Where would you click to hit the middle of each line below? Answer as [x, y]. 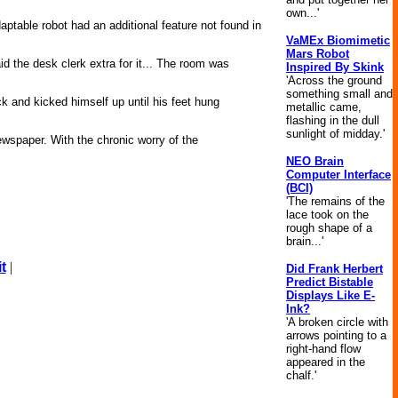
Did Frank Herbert [334, 269]
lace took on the [327, 215]
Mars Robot [318, 54]
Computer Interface [338, 175]
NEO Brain [315, 161]
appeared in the [326, 362]
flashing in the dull [333, 120]
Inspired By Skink [335, 67]
